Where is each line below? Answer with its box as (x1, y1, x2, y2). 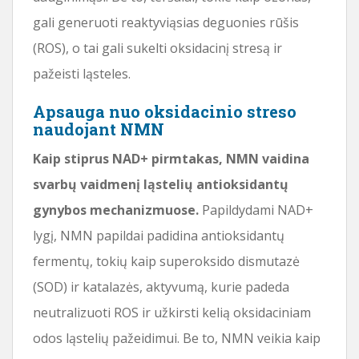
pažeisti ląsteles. (33, 64, 131, 83)
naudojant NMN (33, 118, 164, 139)
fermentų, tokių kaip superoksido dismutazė (33, 252, 300, 270)
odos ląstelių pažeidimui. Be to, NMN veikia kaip (33, 329, 321, 347)
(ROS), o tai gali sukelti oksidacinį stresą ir (33, 38, 282, 57)
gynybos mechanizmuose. (33, 200, 199, 219)
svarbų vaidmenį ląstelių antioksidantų (33, 175, 288, 193)
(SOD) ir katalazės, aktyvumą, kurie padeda (33, 277, 289, 296)
